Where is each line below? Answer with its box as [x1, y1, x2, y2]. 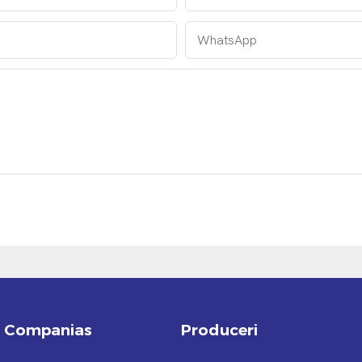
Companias [4, 320, 92, 339]
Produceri [181, 320, 258, 339]
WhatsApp [197, 32, 257, 48]
